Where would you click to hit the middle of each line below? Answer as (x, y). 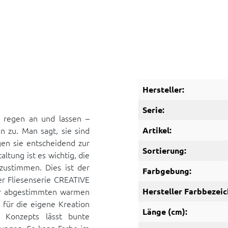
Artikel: (157, 130)
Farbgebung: (167, 171)
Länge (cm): (165, 211)
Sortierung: (164, 150)
